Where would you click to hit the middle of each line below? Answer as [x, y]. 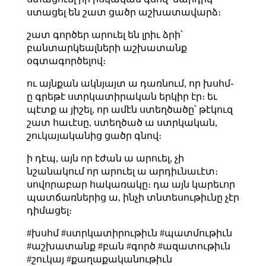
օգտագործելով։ [66, 61]
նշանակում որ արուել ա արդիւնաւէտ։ [122, 171]
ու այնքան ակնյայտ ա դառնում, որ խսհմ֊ [130, 83]
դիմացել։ [49, 210]
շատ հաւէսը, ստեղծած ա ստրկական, [122, 122]
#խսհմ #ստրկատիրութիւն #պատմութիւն [129, 233]
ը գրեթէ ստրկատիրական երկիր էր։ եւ [122, 96]
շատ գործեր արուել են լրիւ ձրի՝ [104, 34]
